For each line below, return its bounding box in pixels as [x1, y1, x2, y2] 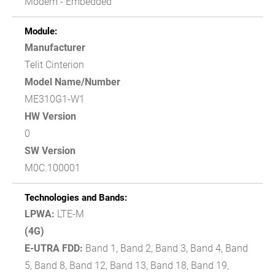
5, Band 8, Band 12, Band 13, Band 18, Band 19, [25, 259, 229, 271]
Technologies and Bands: [25, 192, 127, 203]
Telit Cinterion [25, 58, 84, 71]
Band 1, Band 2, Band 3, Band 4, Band [83, 242, 248, 254]
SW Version [25, 144, 76, 157]
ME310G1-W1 [25, 93, 85, 105]
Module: [25, 25, 57, 37]
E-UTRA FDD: [25, 242, 83, 254]
